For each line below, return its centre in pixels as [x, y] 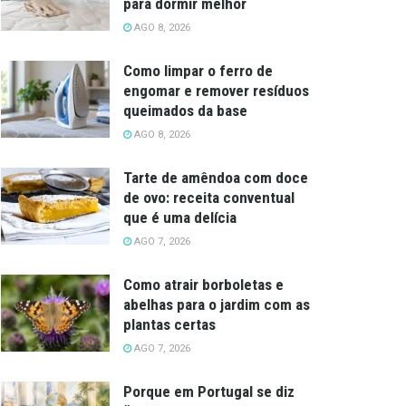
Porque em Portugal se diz [209, 391]
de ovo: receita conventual [209, 197]
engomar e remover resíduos [216, 90]
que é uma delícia [180, 217]
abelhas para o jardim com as [217, 304]
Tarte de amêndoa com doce [216, 177]
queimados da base [185, 110]
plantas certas [169, 324]
